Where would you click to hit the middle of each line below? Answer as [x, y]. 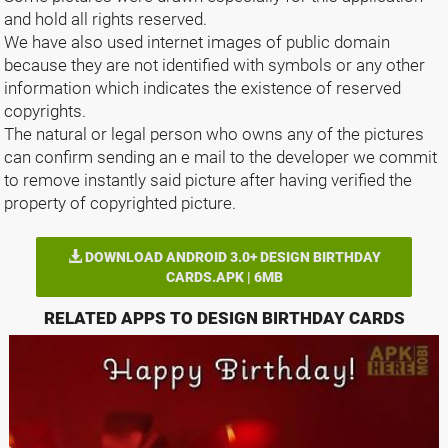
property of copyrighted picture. [120, 203]
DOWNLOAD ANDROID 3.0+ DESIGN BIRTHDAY [231, 257]
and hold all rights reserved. [105, 19]
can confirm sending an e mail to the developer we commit [220, 157]
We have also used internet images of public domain [197, 42]
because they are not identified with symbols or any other [214, 65]
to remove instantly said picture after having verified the [208, 180]
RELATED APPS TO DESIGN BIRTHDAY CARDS [224, 318]
